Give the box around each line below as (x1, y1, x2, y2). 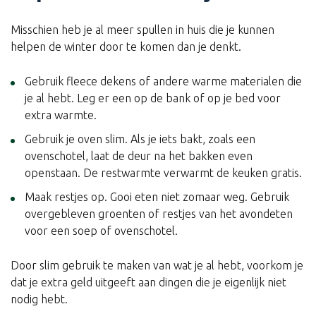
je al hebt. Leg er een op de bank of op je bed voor (25, 91, 281, 104)
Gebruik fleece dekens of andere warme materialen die (25, 74, 302, 87)
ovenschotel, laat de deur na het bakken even (25, 149, 253, 162)
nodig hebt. (11, 292, 68, 305)
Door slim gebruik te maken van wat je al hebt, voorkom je (11, 258, 303, 272)
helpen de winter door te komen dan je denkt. (11, 39, 241, 53)
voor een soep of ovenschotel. (25, 224, 178, 237)
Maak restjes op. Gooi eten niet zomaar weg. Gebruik (25, 190, 289, 203)
